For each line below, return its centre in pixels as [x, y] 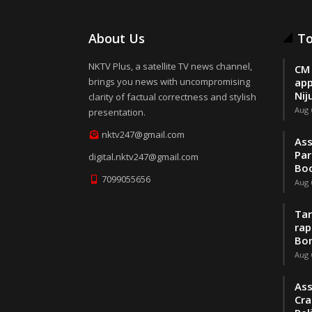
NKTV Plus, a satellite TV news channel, [170, 67]
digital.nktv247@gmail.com [143, 157]
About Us [117, 39]
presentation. [117, 112]
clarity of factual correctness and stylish [172, 97]
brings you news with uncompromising [169, 82]
